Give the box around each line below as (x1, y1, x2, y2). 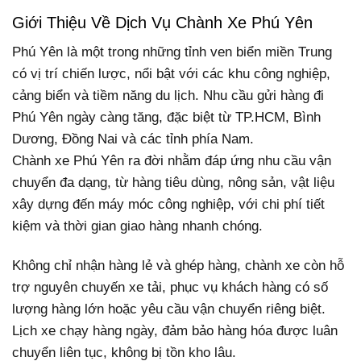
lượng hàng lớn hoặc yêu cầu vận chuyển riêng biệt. (12, 301, 326, 317)
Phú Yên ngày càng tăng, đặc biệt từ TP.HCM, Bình (12, 110, 321, 126)
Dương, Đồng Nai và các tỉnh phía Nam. (12, 131, 254, 147)
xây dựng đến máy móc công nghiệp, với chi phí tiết (12, 197, 325, 213)
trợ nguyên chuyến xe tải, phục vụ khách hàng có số (12, 280, 328, 296)
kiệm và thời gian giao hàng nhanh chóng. (12, 218, 263, 234)
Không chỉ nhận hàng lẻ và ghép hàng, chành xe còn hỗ (12, 258, 344, 274)
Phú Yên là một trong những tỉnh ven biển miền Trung (12, 44, 332, 60)
